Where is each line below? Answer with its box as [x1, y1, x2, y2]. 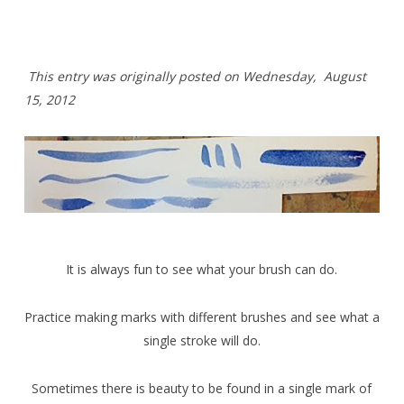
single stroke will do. [142, 331, 261, 349]
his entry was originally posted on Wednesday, [34, 68, 324, 85]
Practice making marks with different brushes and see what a [23, 308, 380, 326]
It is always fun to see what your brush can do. [66, 260, 338, 278]
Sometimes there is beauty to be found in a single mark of [32, 379, 372, 397]
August [323, 68, 366, 85]
